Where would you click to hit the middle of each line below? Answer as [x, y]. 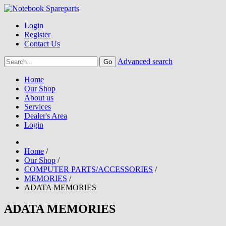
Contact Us [42, 44]
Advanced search [145, 61]
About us [39, 98]
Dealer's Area [46, 116]
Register [37, 35]
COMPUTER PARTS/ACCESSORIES [89, 169]
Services [38, 107]
